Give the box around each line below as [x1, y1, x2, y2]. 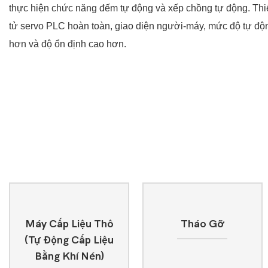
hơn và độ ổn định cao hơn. [9, 39, 126, 50]
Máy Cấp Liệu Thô [25, 217, 114, 230]
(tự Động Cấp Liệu [25, 233, 114, 246]
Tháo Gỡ [181, 217, 224, 230]
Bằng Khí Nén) [34, 249, 104, 263]
